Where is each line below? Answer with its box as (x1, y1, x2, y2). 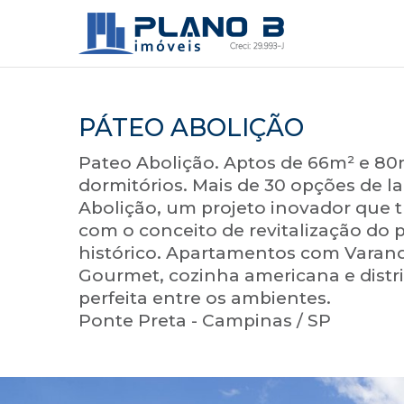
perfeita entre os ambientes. (78, 288, 331, 308)
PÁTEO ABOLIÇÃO (78, 113, 304, 142)
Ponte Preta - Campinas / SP (78, 310, 331, 331)
